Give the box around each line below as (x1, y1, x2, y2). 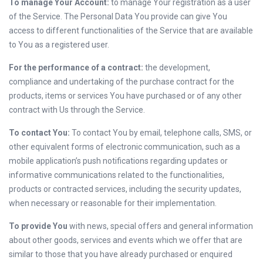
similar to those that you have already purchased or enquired (9, 249, 232, 259)
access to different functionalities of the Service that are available (9, 26, 253, 35)
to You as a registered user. (9, 40, 109, 49)
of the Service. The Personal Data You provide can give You (9, 12, 227, 21)
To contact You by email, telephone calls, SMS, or (70, 128, 252, 137)
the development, (143, 63, 210, 72)
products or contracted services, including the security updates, (9, 184, 241, 194)
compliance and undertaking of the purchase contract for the (9, 77, 234, 86)
